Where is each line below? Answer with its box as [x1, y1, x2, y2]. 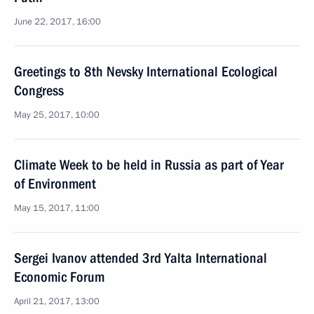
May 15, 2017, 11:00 [14, 202, 100, 214]
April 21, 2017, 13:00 [14, 295, 100, 308]
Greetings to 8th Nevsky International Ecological [14, 63, 278, 80]
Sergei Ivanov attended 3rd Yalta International [14, 250, 267, 266]
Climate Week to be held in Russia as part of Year [14, 156, 284, 173]
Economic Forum [14, 268, 104, 285]
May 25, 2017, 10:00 [14, 109, 100, 121]
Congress [14, 82, 64, 99]
